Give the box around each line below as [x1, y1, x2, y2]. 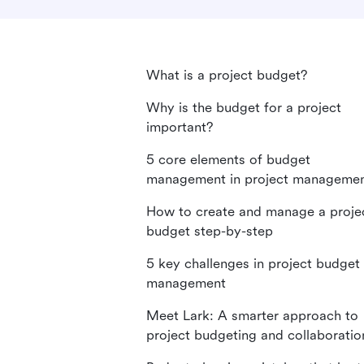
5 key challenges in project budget [146, 256, 360, 271]
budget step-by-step [146, 223, 273, 239]
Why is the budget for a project [146, 100, 341, 115]
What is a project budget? [146, 67, 307, 83]
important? [146, 119, 213, 135]
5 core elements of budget [146, 152, 310, 167]
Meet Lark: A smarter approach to [146, 308, 358, 323]
